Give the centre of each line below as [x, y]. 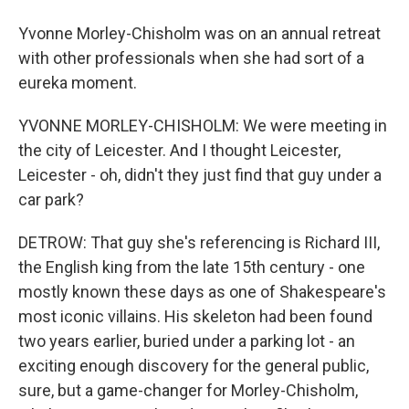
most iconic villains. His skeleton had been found [195, 316]
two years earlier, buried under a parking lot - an [187, 341]
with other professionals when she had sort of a [191, 58]
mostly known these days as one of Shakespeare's [202, 292]
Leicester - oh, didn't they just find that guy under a [200, 175]
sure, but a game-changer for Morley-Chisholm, [188, 390]
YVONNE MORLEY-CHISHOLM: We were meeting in [203, 126]
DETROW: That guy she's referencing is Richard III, [199, 242]
